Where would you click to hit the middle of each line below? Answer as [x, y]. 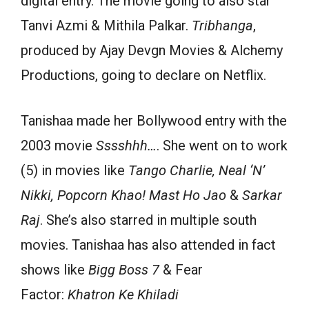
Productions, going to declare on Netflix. [143, 75]
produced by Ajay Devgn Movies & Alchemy [152, 50]
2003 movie [58, 146]
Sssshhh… [126, 146]
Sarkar [262, 195]
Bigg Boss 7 [124, 270]
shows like [54, 270]
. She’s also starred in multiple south [148, 220]
